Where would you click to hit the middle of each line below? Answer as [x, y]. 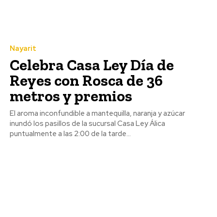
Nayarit [23, 49]
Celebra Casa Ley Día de [92, 65]
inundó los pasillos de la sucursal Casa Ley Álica [87, 124]
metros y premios [71, 96]
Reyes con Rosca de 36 [86, 81]
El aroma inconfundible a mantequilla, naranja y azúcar [97, 114]
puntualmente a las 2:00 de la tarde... [70, 134]
